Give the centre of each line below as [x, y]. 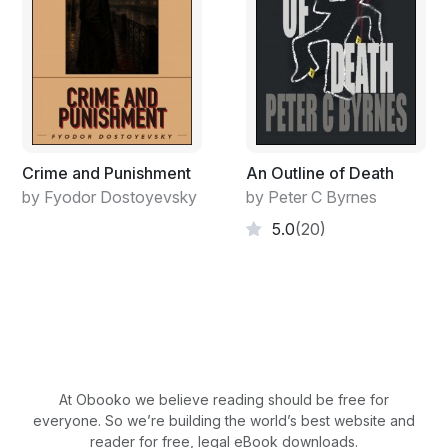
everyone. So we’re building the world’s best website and [224, 420]
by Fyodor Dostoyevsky [109, 196]
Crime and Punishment [106, 172]
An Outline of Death [320, 172]
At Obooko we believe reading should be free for [224, 399]
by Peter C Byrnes [311, 196]
